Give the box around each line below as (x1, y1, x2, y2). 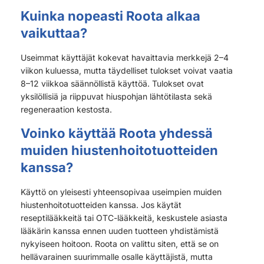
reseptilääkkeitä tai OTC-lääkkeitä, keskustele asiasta (21, 212, 227, 223)
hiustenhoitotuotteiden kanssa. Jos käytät (21, 199, 181, 210)
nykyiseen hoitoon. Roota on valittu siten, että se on (21, 238, 219, 249)
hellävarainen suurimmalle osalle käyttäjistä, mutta (21, 251, 213, 262)
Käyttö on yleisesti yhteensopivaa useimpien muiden (21, 186, 222, 197)
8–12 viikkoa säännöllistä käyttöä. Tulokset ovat (21, 78, 204, 88)
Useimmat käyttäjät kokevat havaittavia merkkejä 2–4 (21, 52, 229, 62)
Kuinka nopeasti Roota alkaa (21, 8, 200, 24)
